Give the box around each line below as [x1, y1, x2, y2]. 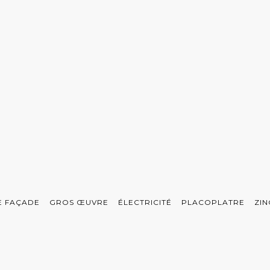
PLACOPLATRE [181, 198, 245, 207]
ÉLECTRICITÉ [118, 198, 172, 207]
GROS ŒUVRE [49, 198, 108, 207]
